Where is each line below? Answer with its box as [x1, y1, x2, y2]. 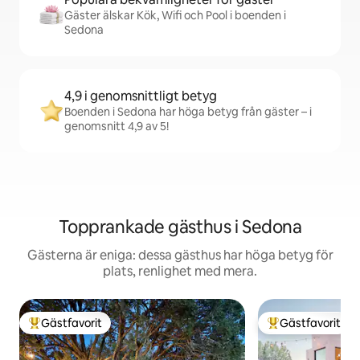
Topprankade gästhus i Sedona [58, 215, 302, 239]
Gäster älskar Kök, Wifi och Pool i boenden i [64, 8, 286, 22]
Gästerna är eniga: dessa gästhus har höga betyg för [27, 247, 333, 264]
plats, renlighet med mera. [103, 263, 257, 280]
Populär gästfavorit [28, 322, 130, 337]
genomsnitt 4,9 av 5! [64, 119, 169, 133]
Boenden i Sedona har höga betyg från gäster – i [64, 104, 312, 119]
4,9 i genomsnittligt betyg [64, 88, 217, 104]
